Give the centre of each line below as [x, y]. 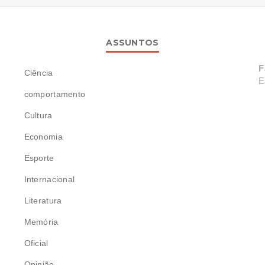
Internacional [49, 179]
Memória [41, 222]
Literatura [43, 200]
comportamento [55, 94]
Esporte [39, 158]
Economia [43, 136]
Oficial [36, 243]
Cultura [38, 115]
